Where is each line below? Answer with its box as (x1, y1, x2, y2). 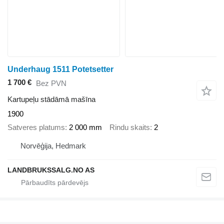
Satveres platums (7, 122, 65, 131)
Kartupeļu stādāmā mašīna (7, 95, 95, 104)
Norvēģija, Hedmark (20, 141, 86, 150)
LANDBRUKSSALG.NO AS (7, 166, 94, 174)
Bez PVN (36, 78, 66, 87)
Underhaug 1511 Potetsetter (7, 65, 113, 74)
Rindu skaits (109, 122, 150, 131)
